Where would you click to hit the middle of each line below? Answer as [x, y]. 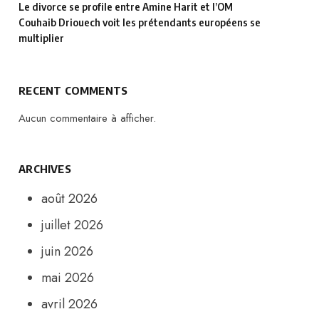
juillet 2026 [73, 225]
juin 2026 [68, 251]
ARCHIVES [45, 168]
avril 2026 [70, 304]
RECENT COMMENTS [73, 90]
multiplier [42, 38]
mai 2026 [68, 277]
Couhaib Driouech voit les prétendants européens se [140, 23]
